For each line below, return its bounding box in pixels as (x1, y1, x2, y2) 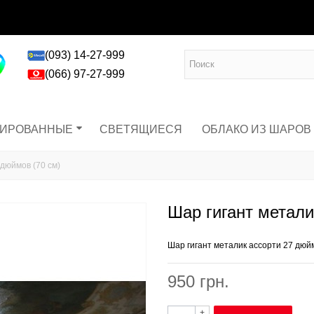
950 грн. (168, 271, 229, 291)
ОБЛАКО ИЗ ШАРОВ (202, 123, 311, 135)
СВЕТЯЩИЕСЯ (100, 123, 182, 135)
